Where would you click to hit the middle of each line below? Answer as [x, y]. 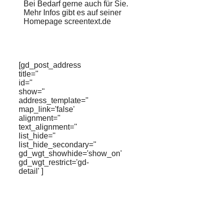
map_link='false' [47, 109]
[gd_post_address [50, 65]
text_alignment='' [48, 127]
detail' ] [31, 171]
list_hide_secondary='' [57, 145]
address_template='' [54, 100]
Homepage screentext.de [67, 21]
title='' [28, 74]
